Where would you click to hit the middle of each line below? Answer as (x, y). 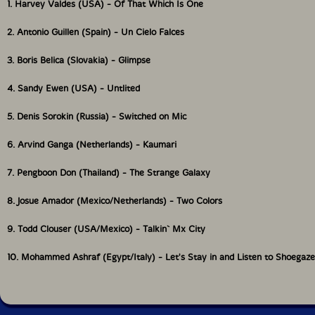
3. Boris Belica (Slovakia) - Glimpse (79, 60)
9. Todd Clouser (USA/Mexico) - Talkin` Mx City (106, 229)
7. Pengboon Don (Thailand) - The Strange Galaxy (109, 173)
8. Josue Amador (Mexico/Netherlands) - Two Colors (115, 201)
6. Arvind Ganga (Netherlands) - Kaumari (92, 144)
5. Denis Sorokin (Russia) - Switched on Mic (97, 116)
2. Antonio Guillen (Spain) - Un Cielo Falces (96, 32)
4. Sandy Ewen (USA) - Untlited (73, 88)
